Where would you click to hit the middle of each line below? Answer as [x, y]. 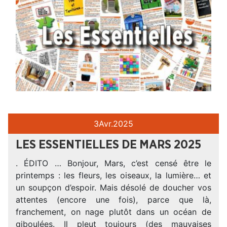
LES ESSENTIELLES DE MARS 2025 [108, 145]
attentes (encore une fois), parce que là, [113, 199]
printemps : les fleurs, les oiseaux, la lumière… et [113, 175]
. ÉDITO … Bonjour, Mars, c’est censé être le [113, 163]
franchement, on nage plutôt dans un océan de [113, 212]
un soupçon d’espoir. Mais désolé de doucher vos [113, 187]
